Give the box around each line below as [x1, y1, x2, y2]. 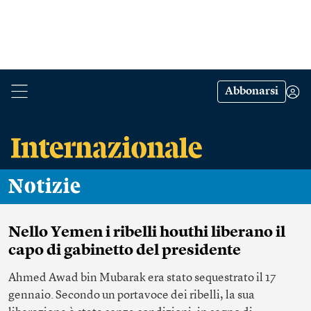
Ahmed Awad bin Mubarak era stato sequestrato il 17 [8, 272, 276, 284]
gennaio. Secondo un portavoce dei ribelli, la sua [8, 289, 255, 301]
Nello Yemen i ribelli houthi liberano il [8, 225, 285, 240]
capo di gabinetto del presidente [8, 243, 241, 258]
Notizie [24, 176, 81, 197]
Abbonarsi [225, 86, 278, 97]
